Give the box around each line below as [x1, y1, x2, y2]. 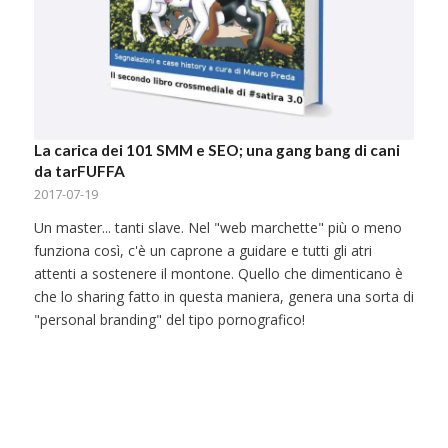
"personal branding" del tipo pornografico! [33, 310, 305, 330]
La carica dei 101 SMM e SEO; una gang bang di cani [33, 141, 400, 160]
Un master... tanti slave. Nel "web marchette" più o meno [33, 218, 402, 238]
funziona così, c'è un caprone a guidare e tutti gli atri [33, 241, 372, 261]
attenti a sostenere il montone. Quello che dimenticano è [33, 264, 403, 284]
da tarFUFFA [33, 162, 125, 181]
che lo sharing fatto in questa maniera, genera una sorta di [33, 287, 414, 307]
